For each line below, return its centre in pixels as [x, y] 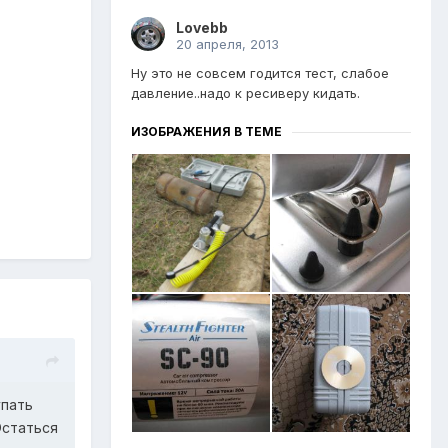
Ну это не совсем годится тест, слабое [260, 73]
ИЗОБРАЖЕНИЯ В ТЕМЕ [206, 132]
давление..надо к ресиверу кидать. [245, 93]
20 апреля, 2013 [227, 44]
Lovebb [202, 28]
